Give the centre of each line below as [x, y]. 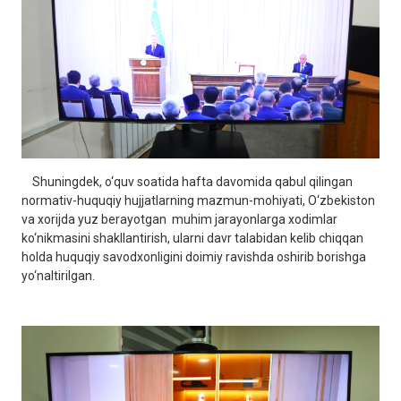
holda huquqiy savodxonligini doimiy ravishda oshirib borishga [194, 257]
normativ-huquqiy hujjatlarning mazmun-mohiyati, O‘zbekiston [198, 201]
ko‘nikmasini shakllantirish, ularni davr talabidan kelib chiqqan [192, 239]
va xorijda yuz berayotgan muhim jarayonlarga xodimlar [179, 220]
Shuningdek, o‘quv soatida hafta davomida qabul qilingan [187, 182]
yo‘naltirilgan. [58, 276]
